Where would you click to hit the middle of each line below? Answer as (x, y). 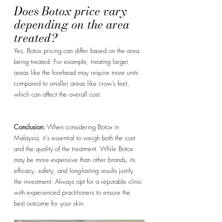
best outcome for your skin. (50, 203)
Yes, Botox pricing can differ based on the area (78, 51)
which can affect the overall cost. (58, 94)
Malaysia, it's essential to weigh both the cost (76, 138)
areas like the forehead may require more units (77, 73)
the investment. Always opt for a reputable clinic (79, 182)
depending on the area (73, 25)
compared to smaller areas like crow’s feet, (73, 83)
